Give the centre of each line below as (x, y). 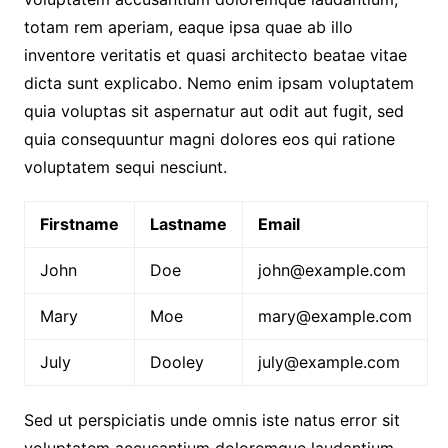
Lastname (188, 223)
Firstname (79, 223)
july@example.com (328, 361)
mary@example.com (334, 315)
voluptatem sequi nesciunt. (125, 166)
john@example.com (331, 269)
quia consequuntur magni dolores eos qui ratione (209, 138)
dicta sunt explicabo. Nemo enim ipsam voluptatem (218, 82)
